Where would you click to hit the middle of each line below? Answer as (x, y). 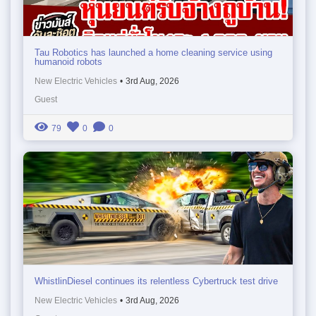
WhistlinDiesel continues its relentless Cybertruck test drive (156, 281)
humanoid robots (68, 61)
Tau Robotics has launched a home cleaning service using (153, 52)
